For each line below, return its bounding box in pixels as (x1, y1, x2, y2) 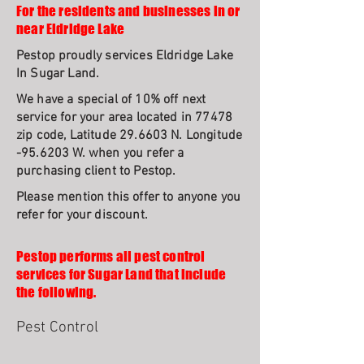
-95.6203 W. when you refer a (16, 145, 184, 162)
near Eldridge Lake (16, 20, 125, 37)
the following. (16, 284, 97, 301)
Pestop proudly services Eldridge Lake (16, 48, 233, 64)
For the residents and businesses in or (16, 2, 240, 19)
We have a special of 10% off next (16, 92, 206, 108)
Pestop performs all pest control (16, 248, 206, 265)
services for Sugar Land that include (16, 266, 227, 283)
